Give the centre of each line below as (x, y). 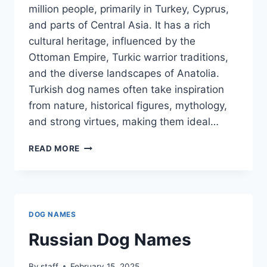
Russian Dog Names (110, 240)
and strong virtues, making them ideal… (124, 122)
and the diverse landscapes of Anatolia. (124, 74)
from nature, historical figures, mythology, (128, 106)
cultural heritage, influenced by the (112, 41)
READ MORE (55, 149)
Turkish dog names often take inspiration (126, 90)
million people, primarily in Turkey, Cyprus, (129, 9)
